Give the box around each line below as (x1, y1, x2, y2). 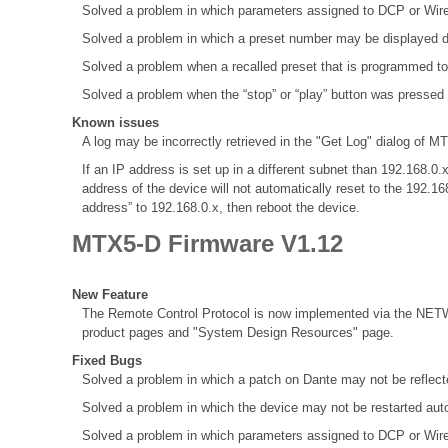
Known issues (72, 114, 159, 130)
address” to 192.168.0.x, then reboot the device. (82, 199, 360, 215)
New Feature (72, 287, 148, 303)
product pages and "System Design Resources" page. (82, 325, 394, 341)
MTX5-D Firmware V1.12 (72, 229, 343, 257)
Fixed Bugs (72, 353, 142, 369)
